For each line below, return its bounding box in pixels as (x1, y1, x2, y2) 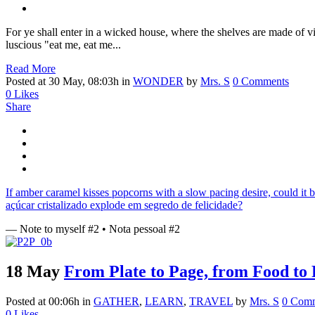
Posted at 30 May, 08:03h (6, 75, 119, 88)
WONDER (133, 75, 184, 88)
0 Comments (233, 75, 289, 88)
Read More (6, 63, 56, 75)
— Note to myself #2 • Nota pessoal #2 (6, 223, 180, 236)
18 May (6, 262, 60, 281)
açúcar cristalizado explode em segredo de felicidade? (6, 199, 243, 212)
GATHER (94, 295, 139, 308)
